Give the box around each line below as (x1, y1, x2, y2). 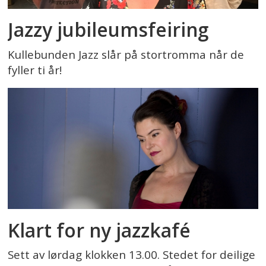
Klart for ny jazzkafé (8, 217, 191, 243)
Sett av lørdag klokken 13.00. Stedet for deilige (8, 247, 256, 263)
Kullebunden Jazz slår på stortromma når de (8, 46, 245, 62)
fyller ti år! (8, 62, 62, 78)
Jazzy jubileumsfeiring (8, 17, 209, 43)
